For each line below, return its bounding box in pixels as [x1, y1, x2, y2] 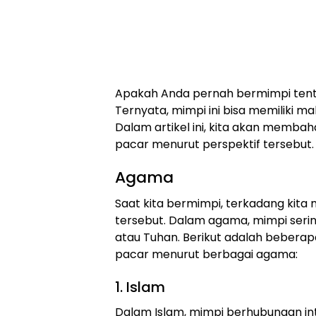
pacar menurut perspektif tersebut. [115, 136, 314, 153]
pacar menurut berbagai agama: [115, 246, 298, 263]
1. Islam [115, 277, 165, 298]
